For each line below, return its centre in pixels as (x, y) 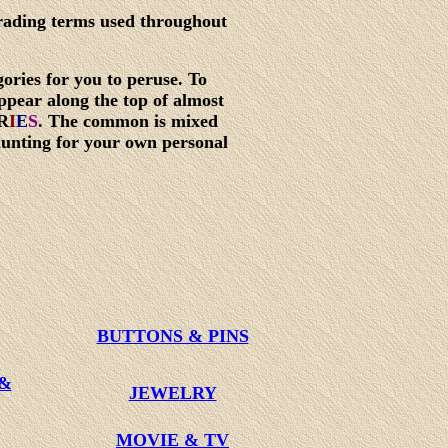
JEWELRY (172, 393)
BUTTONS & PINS (172, 336)
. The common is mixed (127, 121)
